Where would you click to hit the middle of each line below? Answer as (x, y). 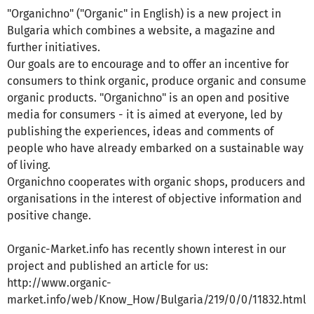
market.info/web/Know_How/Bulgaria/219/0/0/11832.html (157, 300)
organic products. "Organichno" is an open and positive (148, 98)
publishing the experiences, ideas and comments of (140, 132)
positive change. (49, 216)
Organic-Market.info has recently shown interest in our (146, 250)
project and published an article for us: (108, 266)
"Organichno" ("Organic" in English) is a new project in (144, 14)
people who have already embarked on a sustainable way (155, 149)
